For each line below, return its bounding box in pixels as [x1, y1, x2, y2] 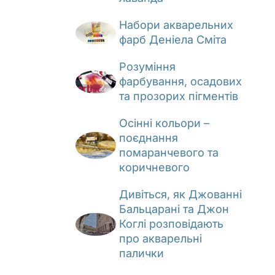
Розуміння [119, 60, 176, 74]
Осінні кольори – [119, 117, 210, 130]
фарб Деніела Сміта [119, 33, 227, 47]
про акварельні [119, 232, 203, 246]
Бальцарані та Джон [119, 203, 230, 216]
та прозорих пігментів [119, 90, 239, 103]
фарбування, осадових [119, 75, 242, 88]
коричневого [119, 161, 190, 174]
